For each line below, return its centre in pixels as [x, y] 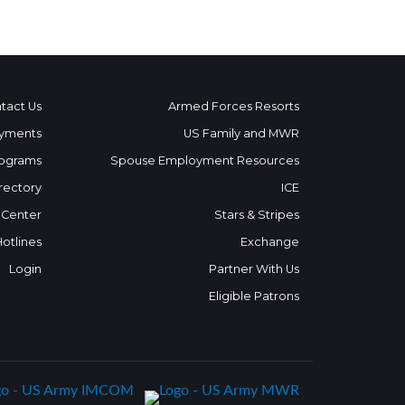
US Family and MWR [241, 133]
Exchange [270, 242]
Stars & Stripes [257, 215]
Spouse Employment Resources [205, 160]
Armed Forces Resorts [234, 106]
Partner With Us [254, 269]
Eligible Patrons [254, 296]
